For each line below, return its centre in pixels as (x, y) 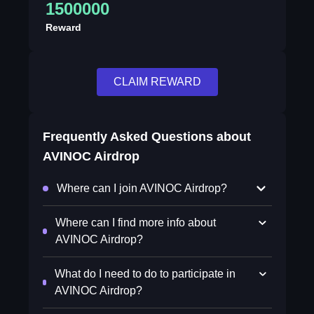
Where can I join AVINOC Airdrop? (142, 188)
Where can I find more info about (135, 223)
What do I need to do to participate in (145, 274)
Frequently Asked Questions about (146, 137)
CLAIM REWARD (157, 82)
